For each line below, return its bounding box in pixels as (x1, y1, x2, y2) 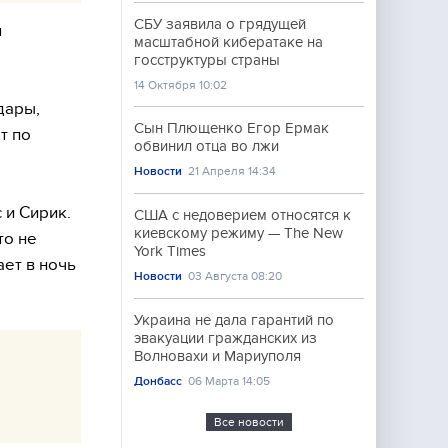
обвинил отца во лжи (134, 138, 279, 154)
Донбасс (134, 374, 182, 388)
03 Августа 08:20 (188, 269, 283, 283)
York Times (134, 243, 206, 259)
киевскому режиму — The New (134, 225, 343, 241)
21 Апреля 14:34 (188, 164, 277, 178)
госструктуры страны (134, 52, 280, 68)
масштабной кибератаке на (134, 34, 323, 50)
